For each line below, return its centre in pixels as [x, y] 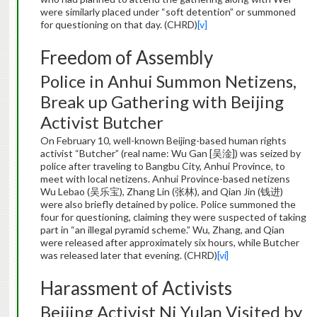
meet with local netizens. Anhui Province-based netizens [165, 179]
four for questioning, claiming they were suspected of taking [173, 217]
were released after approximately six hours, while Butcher [169, 243]
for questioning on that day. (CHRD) [119, 25]
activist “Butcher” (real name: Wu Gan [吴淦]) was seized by [170, 154]
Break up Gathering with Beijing [162, 102]
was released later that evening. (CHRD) [128, 255]
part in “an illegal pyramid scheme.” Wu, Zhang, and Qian [162, 230]
